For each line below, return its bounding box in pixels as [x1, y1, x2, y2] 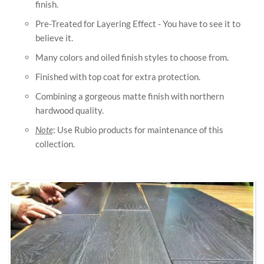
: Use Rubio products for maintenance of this [52, 124, 223, 136]
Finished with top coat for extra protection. [35, 71, 200, 82]
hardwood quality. [35, 105, 104, 116]
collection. [35, 138, 75, 150]
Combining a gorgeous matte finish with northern [35, 91, 224, 102]
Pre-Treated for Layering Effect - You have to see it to [35, 18, 240, 29]
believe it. [35, 32, 73, 44]
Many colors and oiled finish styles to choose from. [35, 52, 229, 63]
